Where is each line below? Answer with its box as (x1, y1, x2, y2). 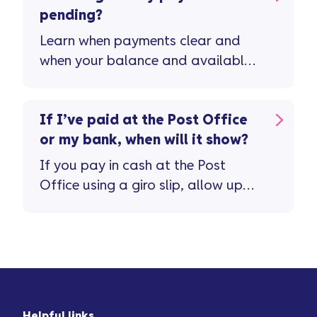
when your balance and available (40, 54, 251, 68)
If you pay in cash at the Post (40, 158, 226, 173)
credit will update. (40, 74, 154, 88)
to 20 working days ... (40, 198, 173, 212)
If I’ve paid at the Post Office (40, 113, 248, 127)
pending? (40, 8, 103, 23)
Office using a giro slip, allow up (40, 178, 243, 192)
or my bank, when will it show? (40, 133, 248, 147)
